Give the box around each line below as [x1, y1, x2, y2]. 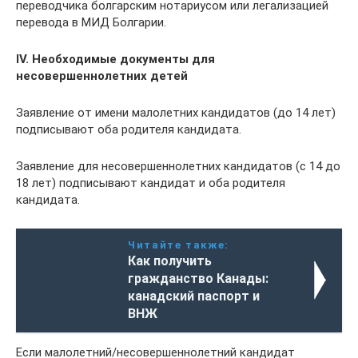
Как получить [128, 253, 213, 268]
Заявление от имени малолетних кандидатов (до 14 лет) [16, 105, 336, 120]
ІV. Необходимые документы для [16, 52, 215, 66]
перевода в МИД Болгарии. [16, 15, 166, 30]
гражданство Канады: [128, 271, 269, 286]
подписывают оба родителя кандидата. [16, 122, 241, 137]
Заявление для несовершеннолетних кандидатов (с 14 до [16, 159, 340, 173]
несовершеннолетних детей [16, 69, 188, 83]
